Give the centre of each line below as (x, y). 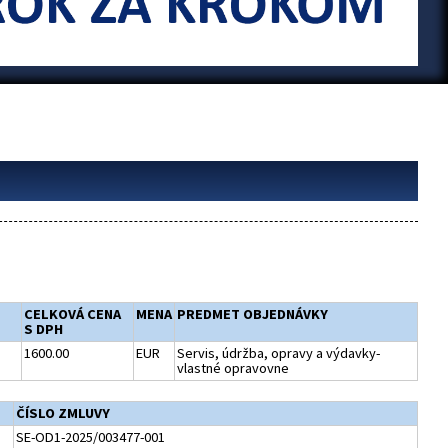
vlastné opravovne (232, 368)
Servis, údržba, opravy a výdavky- (278, 353)
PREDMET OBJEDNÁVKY (252, 314)
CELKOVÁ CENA (72, 314)
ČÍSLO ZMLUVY (62, 413)
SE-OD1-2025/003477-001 (90, 437)
